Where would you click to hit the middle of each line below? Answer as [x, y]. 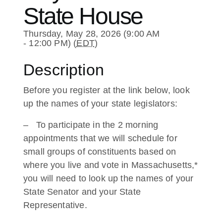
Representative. [55, 205]
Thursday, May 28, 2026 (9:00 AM [92, 34]
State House [83, 16]
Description [64, 70]
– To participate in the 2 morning [91, 125]
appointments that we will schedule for [100, 138]
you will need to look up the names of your [109, 178]
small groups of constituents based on [100, 152]
